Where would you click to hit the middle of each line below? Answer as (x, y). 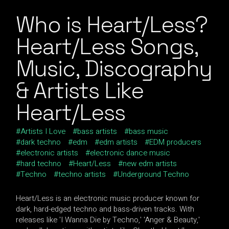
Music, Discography (114, 69)
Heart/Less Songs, (107, 47)
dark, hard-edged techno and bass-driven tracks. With (105, 209)
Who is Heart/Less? (112, 25)
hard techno (41, 164)
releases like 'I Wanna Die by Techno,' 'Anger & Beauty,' (108, 220)
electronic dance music (130, 153)
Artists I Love (43, 132)
